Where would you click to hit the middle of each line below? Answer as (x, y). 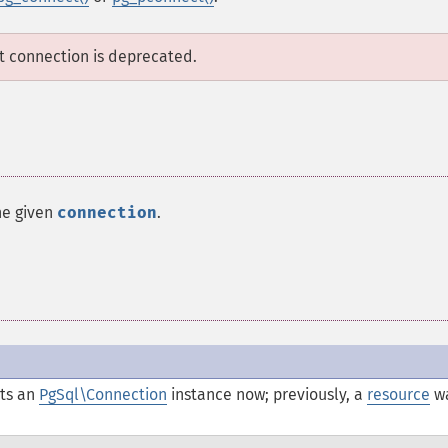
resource (398, 394)
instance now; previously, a (267, 394)
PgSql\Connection (103, 394)
